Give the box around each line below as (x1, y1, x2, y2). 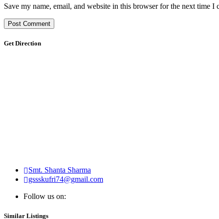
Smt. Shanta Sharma (28, 166, 91, 175)
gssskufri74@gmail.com (28, 175, 103, 184)
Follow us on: (23, 192, 66, 201)
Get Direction (4, 40, 41, 47)
